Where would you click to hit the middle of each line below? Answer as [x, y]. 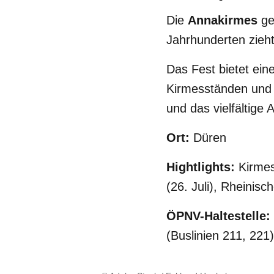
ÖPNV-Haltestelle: [218, 216]
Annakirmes [223, 20]
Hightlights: [201, 167]
